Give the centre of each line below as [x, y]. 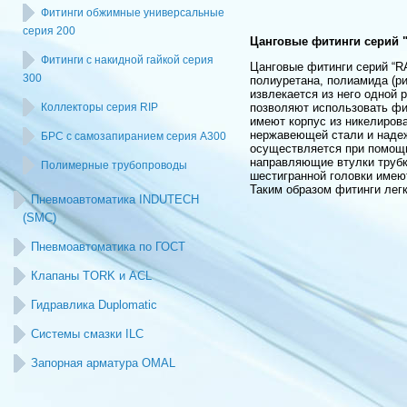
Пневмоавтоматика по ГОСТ [108, 247]
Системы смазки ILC [87, 334]
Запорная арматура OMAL [103, 363]
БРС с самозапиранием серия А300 [134, 136]
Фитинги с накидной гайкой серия [127, 60]
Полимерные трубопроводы [114, 165]
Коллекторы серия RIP [99, 107]
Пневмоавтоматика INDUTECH [115, 199]
